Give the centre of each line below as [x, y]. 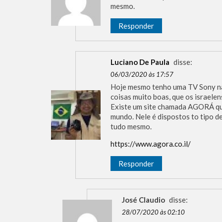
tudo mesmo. [131, 127]
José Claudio [143, 200]
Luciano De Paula [140, 62]
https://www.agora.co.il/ [151, 144]
